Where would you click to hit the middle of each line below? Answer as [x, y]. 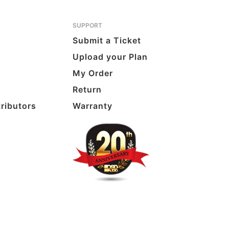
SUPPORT [88, 26]
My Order [93, 73]
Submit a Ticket [107, 41]
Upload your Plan [110, 57]
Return [87, 90]
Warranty [93, 106]
